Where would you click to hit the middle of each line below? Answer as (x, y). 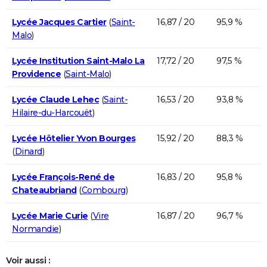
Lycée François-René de (63, 177)
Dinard (28, 151)
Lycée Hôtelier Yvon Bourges (74, 138)
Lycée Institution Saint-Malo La (78, 60)
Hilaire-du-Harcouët (52, 112)
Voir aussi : (28, 260)
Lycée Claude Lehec (55, 99)
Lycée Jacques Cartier (59, 22)
